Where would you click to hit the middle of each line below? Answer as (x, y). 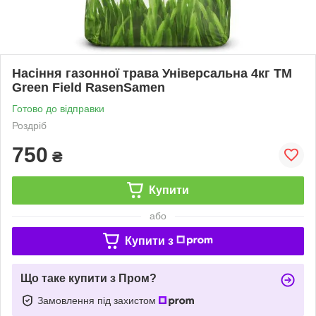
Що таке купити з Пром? (89, 278)
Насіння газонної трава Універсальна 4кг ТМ (152, 73)
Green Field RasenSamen (89, 87)
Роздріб (29, 125)
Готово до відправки (58, 108)
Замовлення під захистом (98, 300)
